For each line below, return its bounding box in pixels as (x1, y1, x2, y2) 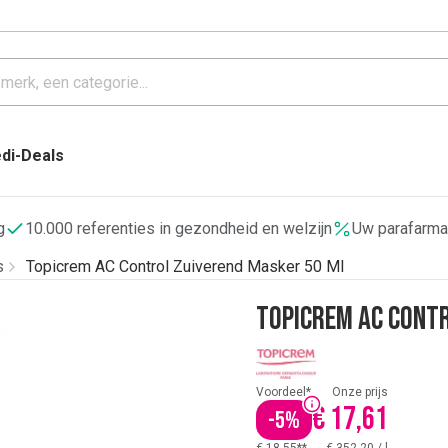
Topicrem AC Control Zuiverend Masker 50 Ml (26, 257, 344, 276)
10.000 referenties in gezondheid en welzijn (25, 219, 332, 238)
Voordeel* (256, 385, 311, 399)
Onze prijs (332, 385, 388, 399)
